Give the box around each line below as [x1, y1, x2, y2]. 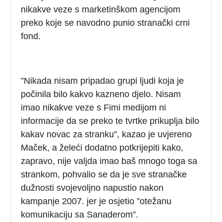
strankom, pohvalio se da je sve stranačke [21, 169, 187, 179]
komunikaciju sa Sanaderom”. [21, 209, 139, 220]
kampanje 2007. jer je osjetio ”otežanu [21, 196, 172, 206]
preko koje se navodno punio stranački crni [21, 17, 190, 28]
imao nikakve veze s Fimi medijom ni [21, 102, 166, 112]
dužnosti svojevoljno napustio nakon [21, 182, 164, 193]
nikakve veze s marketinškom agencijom [21, 4, 181, 14]
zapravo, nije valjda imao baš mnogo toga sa [21, 156, 198, 166]
